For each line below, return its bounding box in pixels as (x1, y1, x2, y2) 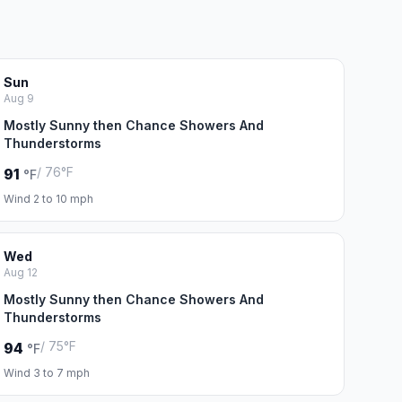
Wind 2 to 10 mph (3, 192, 93, 205)
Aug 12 (3, 266, 38, 279)
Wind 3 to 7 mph (3, 366, 90, 380)
